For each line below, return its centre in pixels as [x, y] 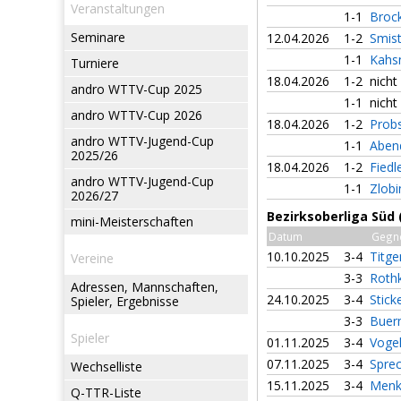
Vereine [92, 258]
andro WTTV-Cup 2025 [137, 89]
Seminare [98, 37]
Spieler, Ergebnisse [125, 301]
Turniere [95, 63]
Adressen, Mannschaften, [145, 287]
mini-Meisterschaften [132, 222]
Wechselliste [107, 367]
